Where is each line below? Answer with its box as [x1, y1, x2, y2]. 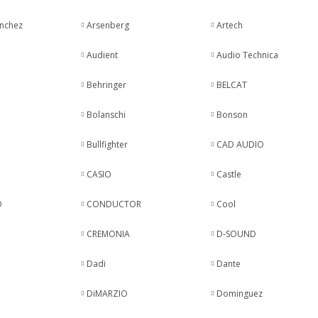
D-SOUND [216, 228, 257, 240]
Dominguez [216, 287, 263, 300]
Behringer [86, 79, 126, 91]
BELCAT [216, 79, 248, 91]
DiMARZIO [86, 287, 128, 300]
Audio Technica [216, 49, 279, 61]
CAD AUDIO [216, 138, 265, 150]
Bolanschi [86, 109, 126, 121]
